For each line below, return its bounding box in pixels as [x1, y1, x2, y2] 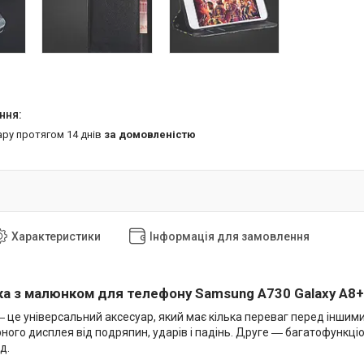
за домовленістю [104, 128, 196, 141]
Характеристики [11, 229, 101, 243]
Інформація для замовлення [149, 229, 310, 243]
